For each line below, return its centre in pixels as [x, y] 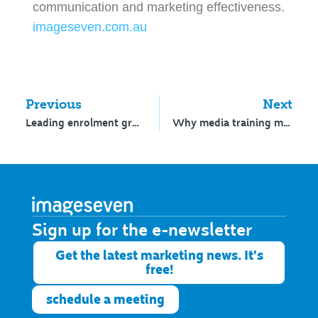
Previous [53, 105]
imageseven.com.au [89, 27]
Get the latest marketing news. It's [159, 256]
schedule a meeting [105, 300]
